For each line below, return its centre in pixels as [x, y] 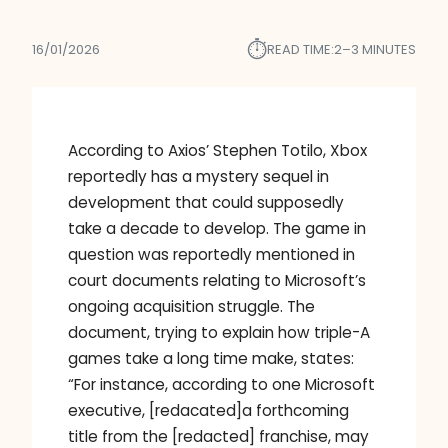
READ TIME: [300, 50]
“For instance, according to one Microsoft [221, 385]
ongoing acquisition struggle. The [191, 307]
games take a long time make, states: [211, 359]
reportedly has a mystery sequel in [198, 177]
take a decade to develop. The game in [217, 229]
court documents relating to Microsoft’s [217, 281]
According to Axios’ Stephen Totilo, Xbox [217, 151]
